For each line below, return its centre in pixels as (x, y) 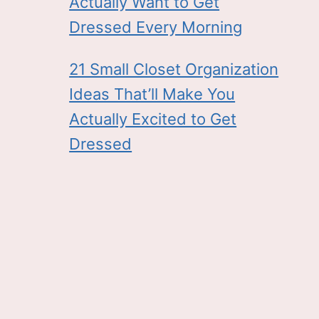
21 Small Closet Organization (174, 69)
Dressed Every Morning (156, 27)
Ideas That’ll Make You (152, 94)
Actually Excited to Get (153, 119)
